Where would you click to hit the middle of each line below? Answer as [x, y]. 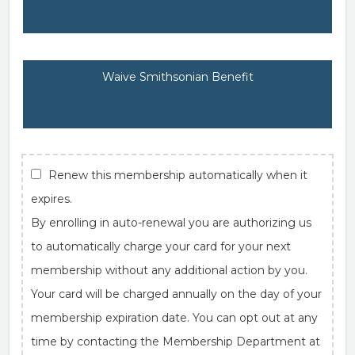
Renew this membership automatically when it [178, 175]
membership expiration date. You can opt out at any [174, 318]
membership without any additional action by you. [169, 270]
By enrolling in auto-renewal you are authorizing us [171, 223]
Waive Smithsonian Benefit [177, 77]
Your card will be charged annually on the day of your [176, 294]
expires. [52, 199]
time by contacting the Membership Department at [176, 342]
